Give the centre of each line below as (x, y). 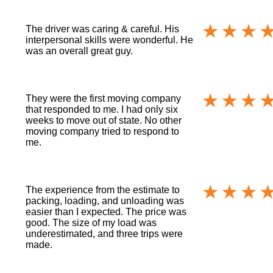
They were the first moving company (104, 98)
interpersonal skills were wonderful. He (110, 40)
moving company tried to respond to (103, 131)
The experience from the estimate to (103, 190)
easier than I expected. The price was (106, 211)
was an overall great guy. (80, 51)
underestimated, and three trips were (105, 233)
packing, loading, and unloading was (105, 200)
